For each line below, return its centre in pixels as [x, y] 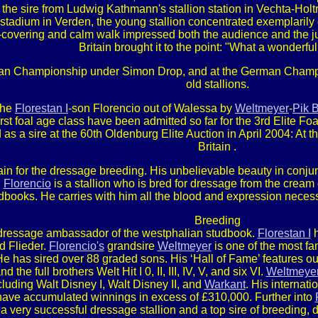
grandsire [131, 246]
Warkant [225, 284]
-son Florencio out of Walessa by [152, 108]
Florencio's [76, 246]
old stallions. [217, 84]
